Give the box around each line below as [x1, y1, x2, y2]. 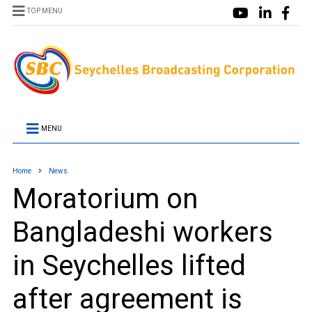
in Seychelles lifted [12, 249, 246, 283]
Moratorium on [12, 182, 198, 216]
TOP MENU [26, 7, 63, 15]
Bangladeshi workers [12, 216, 273, 249]
